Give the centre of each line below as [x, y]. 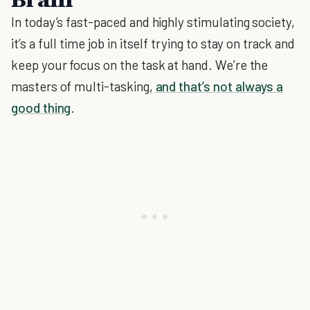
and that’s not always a [219, 86]
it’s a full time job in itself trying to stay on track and [153, 43]
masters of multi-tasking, [83, 86]
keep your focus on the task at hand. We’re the [140, 65]
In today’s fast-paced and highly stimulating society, [153, 22]
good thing [41, 108]
